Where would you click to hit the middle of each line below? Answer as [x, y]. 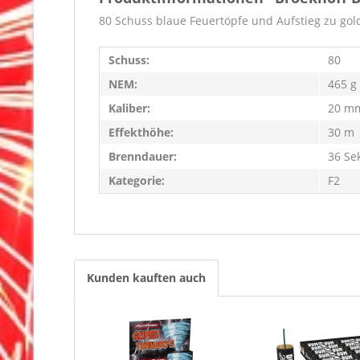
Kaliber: [129, 108]
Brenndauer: [143, 156]
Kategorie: [137, 180]
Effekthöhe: [141, 132]
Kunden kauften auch [146, 278]
